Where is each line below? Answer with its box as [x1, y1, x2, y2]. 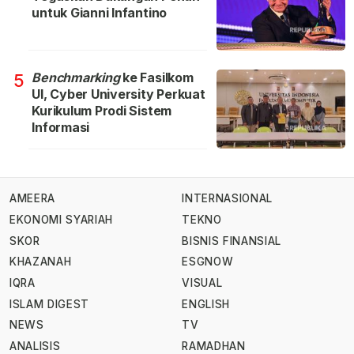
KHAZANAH [9, 255, 72, 269]
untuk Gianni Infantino [32, 4, 168, 21]
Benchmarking [32, 69, 123, 85]
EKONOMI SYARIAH [9, 213, 114, 226]
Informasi [32, 119, 90, 135]
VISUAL [182, 276, 223, 289]
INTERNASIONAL [182, 192, 273, 205]
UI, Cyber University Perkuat [32, 85, 205, 102]
